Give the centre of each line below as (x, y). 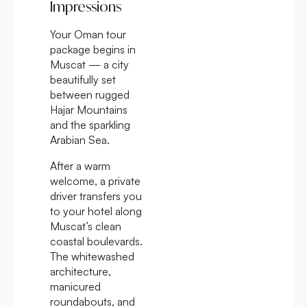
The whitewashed (92, 256)
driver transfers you (96, 196)
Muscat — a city (89, 64)
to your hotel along (96, 211)
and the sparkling (90, 124)
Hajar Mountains (89, 109)
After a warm (80, 165)
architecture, (81, 271)
